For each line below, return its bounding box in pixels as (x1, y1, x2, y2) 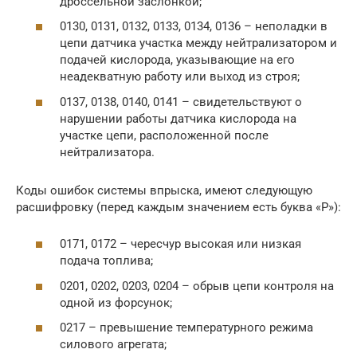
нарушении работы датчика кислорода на (60, 111, 296, 126)
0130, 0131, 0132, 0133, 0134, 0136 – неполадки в (60, 19, 328, 34)
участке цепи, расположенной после (60, 127, 269, 143)
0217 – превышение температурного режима (60, 320, 313, 335)
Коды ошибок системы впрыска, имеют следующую (16, 182, 312, 198)
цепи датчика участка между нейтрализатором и (60, 36, 337, 51)
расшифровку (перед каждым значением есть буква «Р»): (16, 199, 341, 214)
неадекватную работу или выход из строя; (60, 69, 300, 84)
